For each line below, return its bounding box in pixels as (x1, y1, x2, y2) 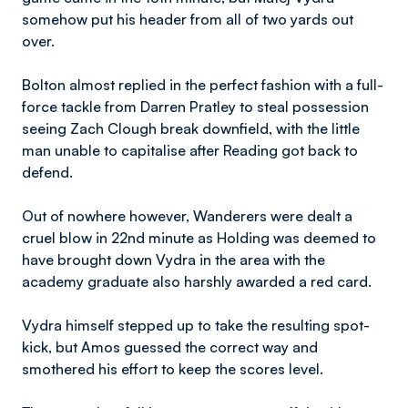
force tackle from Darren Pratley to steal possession (22, 97, 369, 116)
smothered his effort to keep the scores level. (22, 360, 323, 378)
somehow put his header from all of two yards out (22, 10, 353, 28)
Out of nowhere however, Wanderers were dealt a (22, 207, 352, 225)
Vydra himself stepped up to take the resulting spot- (22, 316, 370, 334)
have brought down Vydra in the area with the (22, 250, 325, 269)
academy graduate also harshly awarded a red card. (22, 272, 372, 291)
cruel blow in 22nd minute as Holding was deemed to (22, 229, 376, 247)
